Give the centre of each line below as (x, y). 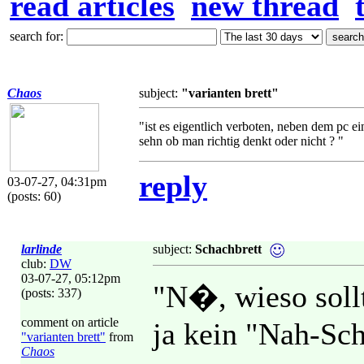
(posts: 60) (34, 196)
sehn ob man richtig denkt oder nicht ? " (241, 141)
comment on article (70, 322)
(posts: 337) (51, 293)
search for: (38, 36)
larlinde (41, 249)
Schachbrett (228, 249)
